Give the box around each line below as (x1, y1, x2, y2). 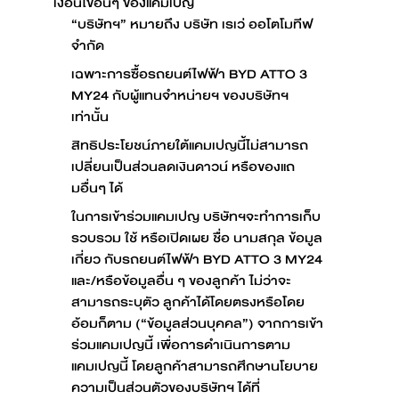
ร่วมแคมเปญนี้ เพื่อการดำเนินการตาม (71, 332, 290, 356)
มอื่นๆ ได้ (71, 175, 123, 199)
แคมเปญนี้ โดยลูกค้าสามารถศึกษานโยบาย (71, 354, 318, 378)
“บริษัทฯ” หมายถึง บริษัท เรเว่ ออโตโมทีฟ (71, 12, 313, 36)
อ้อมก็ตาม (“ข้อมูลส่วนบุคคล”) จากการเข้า (71, 311, 323, 335)
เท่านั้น (71, 104, 109, 128)
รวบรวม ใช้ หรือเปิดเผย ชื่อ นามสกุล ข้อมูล (71, 225, 322, 249)
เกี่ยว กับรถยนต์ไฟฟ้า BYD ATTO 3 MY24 (71, 247, 322, 271)
